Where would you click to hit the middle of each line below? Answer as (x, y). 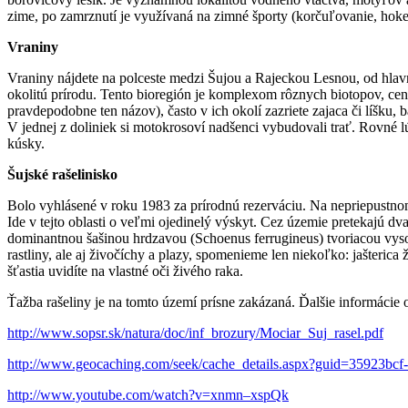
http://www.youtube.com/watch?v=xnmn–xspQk (148, 395)
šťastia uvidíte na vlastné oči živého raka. (125, 271)
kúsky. (26, 144)
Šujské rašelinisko (62, 175)
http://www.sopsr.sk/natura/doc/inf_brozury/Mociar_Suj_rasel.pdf (195, 333)
